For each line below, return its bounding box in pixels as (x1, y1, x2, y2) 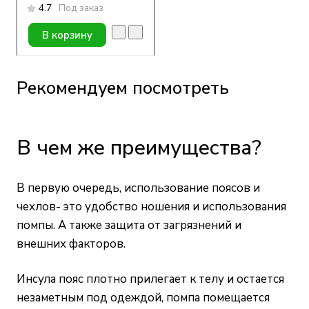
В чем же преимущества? (17, 134, 261, 162)
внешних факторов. (17, 236, 126, 252)
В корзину (41, 28, 92, 42)
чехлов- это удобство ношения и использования (17, 199, 286, 215)
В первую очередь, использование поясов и (17, 180, 260, 196)
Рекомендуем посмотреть (17, 76, 229, 100)
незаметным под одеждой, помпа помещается (17, 290, 270, 306)
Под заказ (59, 1, 103, 14)
